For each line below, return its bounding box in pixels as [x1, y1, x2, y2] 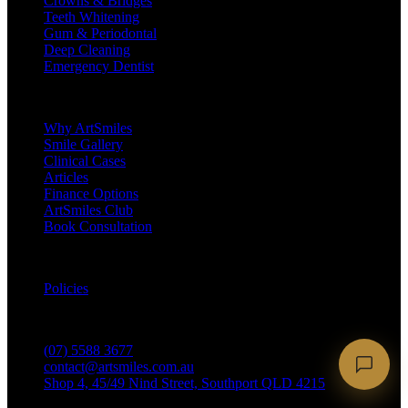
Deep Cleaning [44, 42, 130, 58]
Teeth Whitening [44, 9, 139, 25]
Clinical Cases [44, 153, 126, 169]
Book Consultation [44, 219, 152, 235]
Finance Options [44, 186, 138, 202]
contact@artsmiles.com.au [44, 359, 194, 375]
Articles [44, 169, 88, 186]
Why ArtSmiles [44, 120, 132, 137]
